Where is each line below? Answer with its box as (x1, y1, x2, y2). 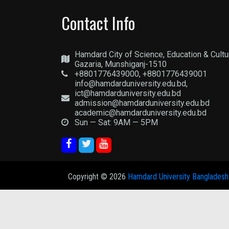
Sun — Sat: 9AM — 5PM (74, 118, 158, 127)
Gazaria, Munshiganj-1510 (74, 59, 167, 69)
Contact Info (61, 11, 135, 35)
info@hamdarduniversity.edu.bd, (74, 79, 188, 88)
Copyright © (68, 172, 109, 181)
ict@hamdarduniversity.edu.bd (74, 88, 181, 98)
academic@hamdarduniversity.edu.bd (74, 108, 207, 118)
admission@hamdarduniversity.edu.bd (74, 98, 210, 108)
